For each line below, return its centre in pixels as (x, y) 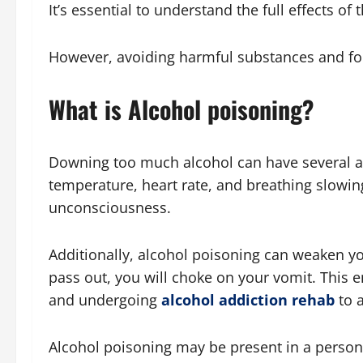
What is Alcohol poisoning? (181, 109)
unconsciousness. (110, 207)
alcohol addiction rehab (248, 300)
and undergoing (105, 300)
